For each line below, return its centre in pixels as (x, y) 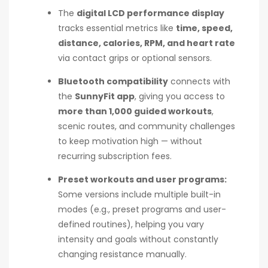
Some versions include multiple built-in (139, 194)
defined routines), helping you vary (131, 224)
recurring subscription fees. (115, 156)
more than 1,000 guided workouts (135, 111)
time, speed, (204, 28)
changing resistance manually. (122, 254)
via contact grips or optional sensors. (135, 58)
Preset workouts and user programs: (142, 179)
